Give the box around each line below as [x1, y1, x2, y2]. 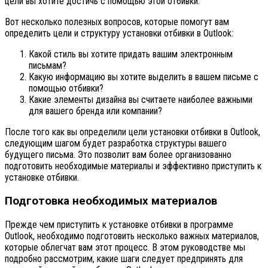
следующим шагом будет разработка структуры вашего [5, 138, 227, 150]
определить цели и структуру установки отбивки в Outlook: [5, 28, 233, 39]
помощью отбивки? [29, 83, 103, 95]
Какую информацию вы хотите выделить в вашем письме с [29, 71, 258, 83]
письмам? [29, 60, 66, 72]
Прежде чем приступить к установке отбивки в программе [5, 218, 233, 230]
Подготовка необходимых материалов [5, 194, 217, 208]
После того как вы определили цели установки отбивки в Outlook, [5, 126, 260, 138]
